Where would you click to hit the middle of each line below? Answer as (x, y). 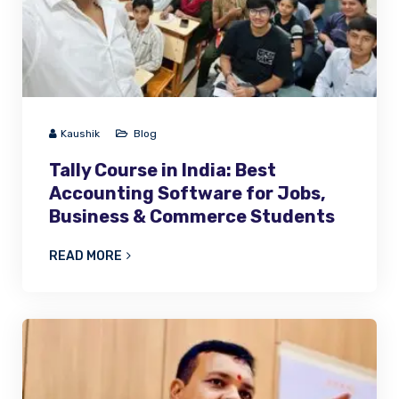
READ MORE (85, 256)
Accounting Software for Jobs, (187, 194)
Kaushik (80, 134)
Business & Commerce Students (192, 217)
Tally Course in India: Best (163, 171)
